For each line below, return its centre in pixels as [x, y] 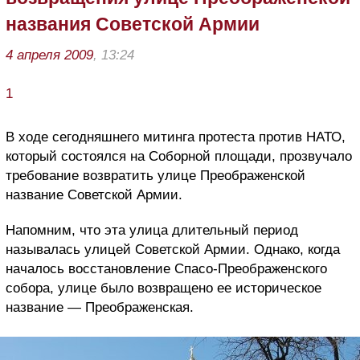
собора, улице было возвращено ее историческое [164, 288]
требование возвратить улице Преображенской [155, 175]
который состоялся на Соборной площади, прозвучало [179, 156]
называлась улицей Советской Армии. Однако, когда [173, 249]
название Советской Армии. [94, 194]
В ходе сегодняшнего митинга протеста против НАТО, [176, 137]
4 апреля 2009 [49, 55]
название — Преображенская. [100, 307]
